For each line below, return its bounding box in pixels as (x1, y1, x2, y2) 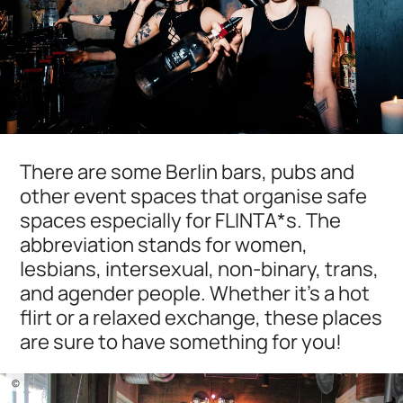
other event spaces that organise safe (20, 182, 368, 210)
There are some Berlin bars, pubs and (20, 157, 355, 186)
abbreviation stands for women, (20, 230, 309, 259)
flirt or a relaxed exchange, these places (20, 303, 383, 332)
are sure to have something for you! (20, 327, 343, 356)
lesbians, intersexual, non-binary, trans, (20, 255, 380, 283)
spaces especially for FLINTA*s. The (20, 206, 342, 235)
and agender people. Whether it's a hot (20, 279, 371, 308)
